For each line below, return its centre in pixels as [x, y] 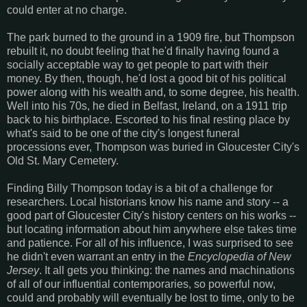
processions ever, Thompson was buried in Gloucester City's [153, 147]
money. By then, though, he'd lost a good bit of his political [147, 78]
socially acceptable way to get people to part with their [137, 64]
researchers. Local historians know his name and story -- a [148, 201]
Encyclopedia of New [240, 256]
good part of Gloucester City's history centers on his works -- [151, 215]
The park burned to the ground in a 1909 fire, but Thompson [151, 37]
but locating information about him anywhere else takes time [152, 229]
